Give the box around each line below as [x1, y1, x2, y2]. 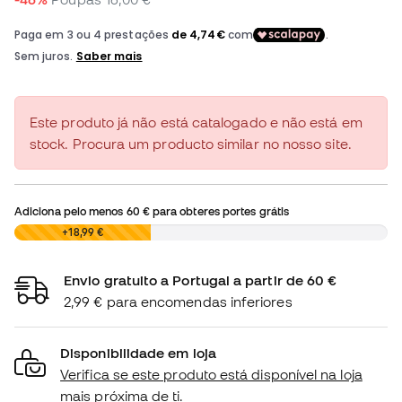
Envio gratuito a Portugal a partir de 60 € [64, 272, 337, 289]
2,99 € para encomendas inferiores [64, 293, 293, 310]
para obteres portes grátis [149, 205, 289, 218]
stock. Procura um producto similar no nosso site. [30, 135, 352, 153]
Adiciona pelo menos [14, 205, 127, 218]
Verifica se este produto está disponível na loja [60, 366, 363, 383]
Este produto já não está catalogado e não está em [30, 114, 363, 131]
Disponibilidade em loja [60, 345, 216, 362]
